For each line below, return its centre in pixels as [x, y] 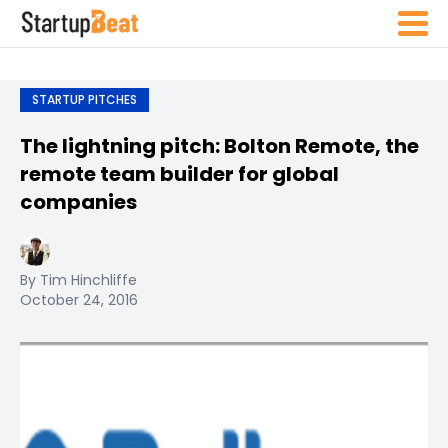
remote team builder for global [179, 174]
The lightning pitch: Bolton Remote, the [219, 146]
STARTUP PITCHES [84, 99]
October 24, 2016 [79, 300]
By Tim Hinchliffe [78, 280]
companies [78, 202]
